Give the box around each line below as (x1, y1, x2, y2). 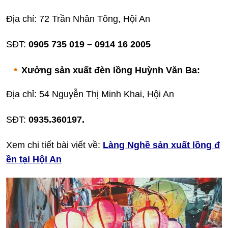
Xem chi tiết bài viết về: (6, 140, 103, 150)
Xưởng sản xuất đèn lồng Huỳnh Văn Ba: (21, 65, 200, 75)
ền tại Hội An (6, 154, 62, 164)
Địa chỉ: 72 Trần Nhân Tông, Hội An (6, 14, 150, 24)
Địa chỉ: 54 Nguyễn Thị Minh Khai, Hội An (6, 89, 174, 99)
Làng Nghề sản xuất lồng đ (103, 140, 220, 150)
